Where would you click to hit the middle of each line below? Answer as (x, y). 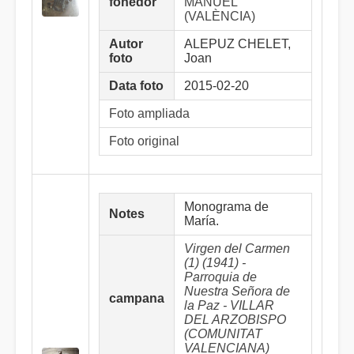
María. (201, 221)
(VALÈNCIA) (220, 16)
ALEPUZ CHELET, (237, 44)
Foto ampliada (149, 113)
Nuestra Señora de (237, 291)
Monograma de (226, 207)
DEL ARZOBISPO (235, 320)
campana (137, 298)
